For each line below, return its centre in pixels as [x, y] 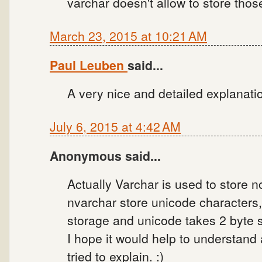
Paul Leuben [89, 65]
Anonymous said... [105, 156]
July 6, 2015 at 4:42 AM [115, 126]
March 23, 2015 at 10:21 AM [128, 35]
